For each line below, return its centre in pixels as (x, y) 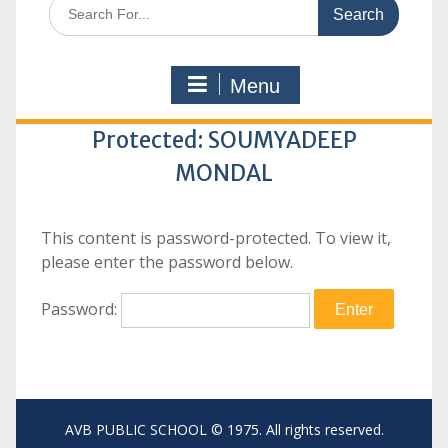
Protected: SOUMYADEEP (224, 140)
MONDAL (224, 173)
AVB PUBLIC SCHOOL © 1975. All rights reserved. (224, 429)
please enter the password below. (166, 262)
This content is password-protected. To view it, (215, 238)
